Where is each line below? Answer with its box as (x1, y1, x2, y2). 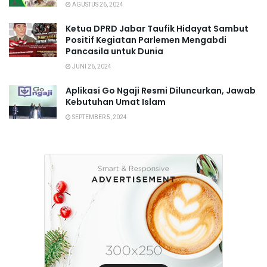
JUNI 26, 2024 (71, 62, 111, 71)
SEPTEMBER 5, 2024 (71, 113, 127, 122)
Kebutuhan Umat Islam (66, 95, 166, 108)
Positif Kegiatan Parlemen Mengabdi (66, 33, 226, 46)
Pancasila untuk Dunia (66, 45, 163, 57)
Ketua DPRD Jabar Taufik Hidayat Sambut (66, 22, 249, 35)
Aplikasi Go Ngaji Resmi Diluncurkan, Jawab (66, 84, 256, 97)
